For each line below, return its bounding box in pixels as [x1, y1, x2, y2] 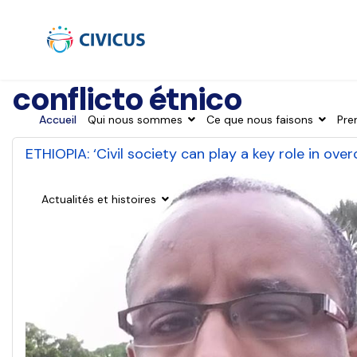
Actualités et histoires [41, 192, 156, 206]
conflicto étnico [12, 78, 241, 120]
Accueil [39, 112, 76, 127]
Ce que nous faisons [206, 112, 313, 127]
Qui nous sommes [88, 112, 182, 127]
